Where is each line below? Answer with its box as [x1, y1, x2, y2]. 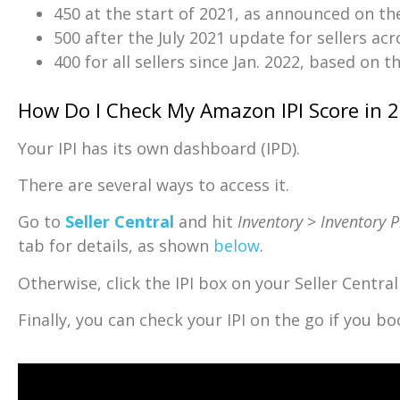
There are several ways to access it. [18, 174, 289, 196]
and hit [174, 211, 237, 233]
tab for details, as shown [18, 235, 213, 257]
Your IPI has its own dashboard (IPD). [18, 137, 300, 159]
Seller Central [65, 211, 174, 233]
